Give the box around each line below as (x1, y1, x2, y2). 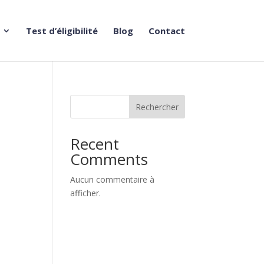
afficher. (70, 187, 101, 199)
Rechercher (135, 101, 179, 113)
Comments (70, 148, 148, 170)
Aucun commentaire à (70, 174, 155, 185)
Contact (148, 25, 185, 37)
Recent (70, 133, 120, 154)
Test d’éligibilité (25, 25, 98, 37)
